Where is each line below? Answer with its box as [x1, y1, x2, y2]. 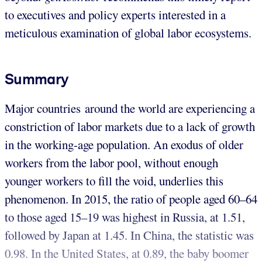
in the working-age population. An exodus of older [5, 136, 243, 153]
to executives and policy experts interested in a [5, 6, 226, 23]
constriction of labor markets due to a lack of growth [5, 118, 255, 135]
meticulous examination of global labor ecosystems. [5, 24, 251, 41]
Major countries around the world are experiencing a [5, 100, 255, 117]
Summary [5, 70, 68, 88]
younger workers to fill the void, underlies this [5, 173, 223, 189]
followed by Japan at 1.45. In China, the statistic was [5, 227, 254, 244]
